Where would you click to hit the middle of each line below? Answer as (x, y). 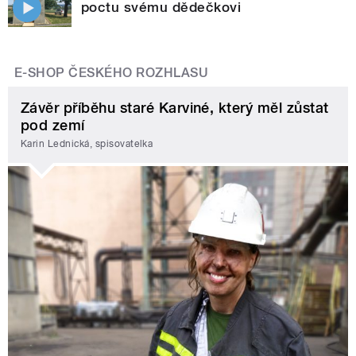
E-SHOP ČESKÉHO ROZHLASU (112, 72)
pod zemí (53, 125)
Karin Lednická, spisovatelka (87, 144)
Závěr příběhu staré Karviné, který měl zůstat (175, 107)
